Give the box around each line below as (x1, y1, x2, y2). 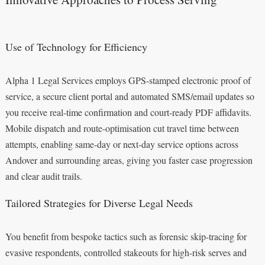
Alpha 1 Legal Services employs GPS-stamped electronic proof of (5, 74, 251, 87)
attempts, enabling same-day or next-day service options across (5, 138, 238, 151)
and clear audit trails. (5, 170, 82, 183)
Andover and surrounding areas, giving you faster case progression (5, 154, 253, 167)
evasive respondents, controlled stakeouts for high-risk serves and (5, 246, 247, 259)
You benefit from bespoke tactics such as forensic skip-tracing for (5, 230, 247, 243)
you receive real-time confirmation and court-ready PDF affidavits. (5, 106, 251, 119)
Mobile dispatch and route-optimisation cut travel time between (5, 122, 239, 135)
